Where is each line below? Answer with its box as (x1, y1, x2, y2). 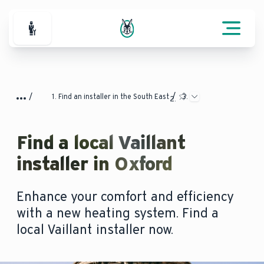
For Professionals (31, 28, 115, 42)
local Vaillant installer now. (16, 222, 173, 237)
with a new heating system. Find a (16, 205, 219, 221)
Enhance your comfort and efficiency (16, 189, 234, 204)
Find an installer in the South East (58, 93, 171, 101)
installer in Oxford (16, 153, 173, 175)
